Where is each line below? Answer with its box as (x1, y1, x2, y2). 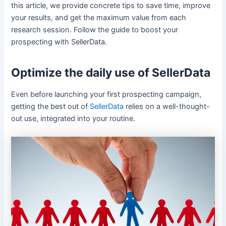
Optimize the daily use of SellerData (11, 65, 211, 80)
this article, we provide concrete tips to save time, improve (11, 1, 211, 11)
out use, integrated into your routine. (11, 114, 136, 124)
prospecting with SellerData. (11, 37, 107, 47)
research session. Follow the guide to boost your (11, 25, 179, 35)
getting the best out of (11, 102, 90, 111)
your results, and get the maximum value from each (11, 13, 187, 23)
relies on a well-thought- (124, 102, 210, 111)
